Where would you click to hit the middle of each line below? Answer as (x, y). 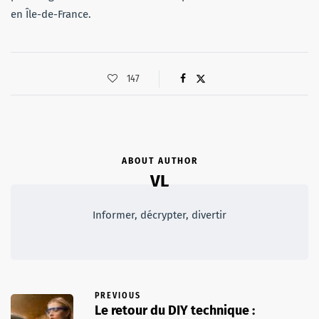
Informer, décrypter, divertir (159, 215)
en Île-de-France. (51, 14)
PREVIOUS (118, 295)
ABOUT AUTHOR (159, 161)
